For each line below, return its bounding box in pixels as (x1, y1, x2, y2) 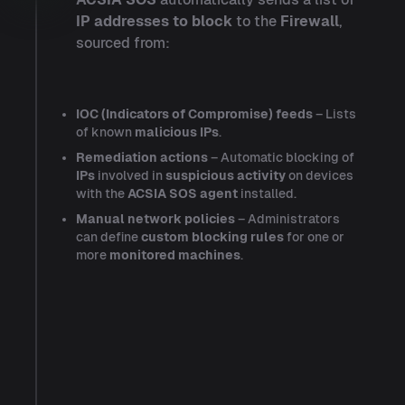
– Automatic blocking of (208, 150, 354, 165)
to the (232, 13, 280, 30)
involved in (95, 168, 165, 183)
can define (76, 230, 141, 244)
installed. (238, 186, 297, 201)
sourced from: (76, 34, 170, 52)
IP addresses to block (76, 13, 232, 30)
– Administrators (235, 212, 340, 226)
